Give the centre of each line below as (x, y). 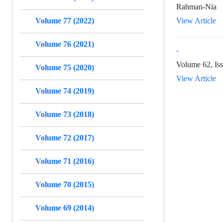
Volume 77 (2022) (65, 20)
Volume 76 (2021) (65, 44)
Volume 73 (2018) (65, 114)
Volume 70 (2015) (65, 184)
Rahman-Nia (196, 6)
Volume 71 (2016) (65, 161)
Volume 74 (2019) (65, 91)
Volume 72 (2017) (65, 137)
